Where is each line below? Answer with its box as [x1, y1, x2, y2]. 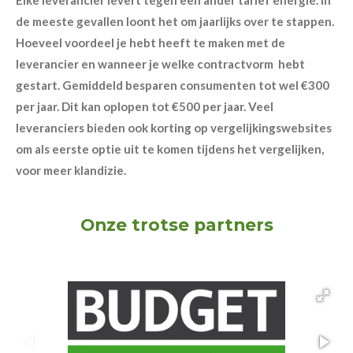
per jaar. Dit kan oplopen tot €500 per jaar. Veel [16, 98, 273, 113]
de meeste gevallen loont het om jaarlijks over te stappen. [16, 13, 334, 28]
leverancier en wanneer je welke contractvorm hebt [16, 56, 305, 71]
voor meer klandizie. [16, 162, 126, 177]
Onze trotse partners [80, 214, 273, 235]
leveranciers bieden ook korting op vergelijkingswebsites [16, 120, 332, 135]
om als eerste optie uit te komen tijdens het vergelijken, [16, 141, 324, 156]
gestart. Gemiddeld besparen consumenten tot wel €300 [16, 77, 329, 92]
